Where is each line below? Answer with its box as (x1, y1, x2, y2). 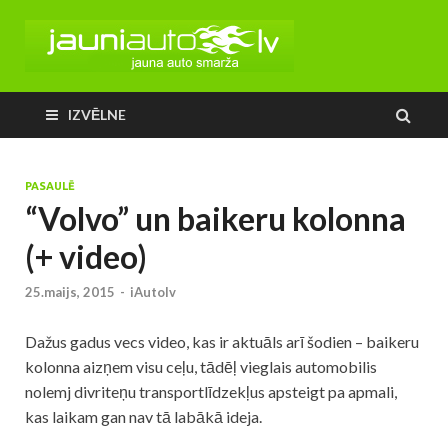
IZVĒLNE (68, 106, 126, 123)
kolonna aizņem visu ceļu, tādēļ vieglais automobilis (25, 357, 377, 377)
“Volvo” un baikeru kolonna (25, 199, 406, 238)
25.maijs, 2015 (25, 284, 115, 301)
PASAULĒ (25, 180, 75, 192)
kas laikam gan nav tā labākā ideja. (25, 407, 262, 427)
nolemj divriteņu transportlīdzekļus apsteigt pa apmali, (25, 382, 397, 402)
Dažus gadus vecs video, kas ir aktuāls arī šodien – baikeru (25, 332, 419, 352)
